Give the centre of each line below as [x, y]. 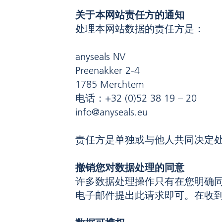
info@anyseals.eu [111, 112]
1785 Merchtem [110, 84]
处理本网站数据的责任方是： [140, 29]
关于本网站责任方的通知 [130, 15]
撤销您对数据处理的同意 [130, 168]
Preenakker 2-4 [108, 71]
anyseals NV [100, 57]
